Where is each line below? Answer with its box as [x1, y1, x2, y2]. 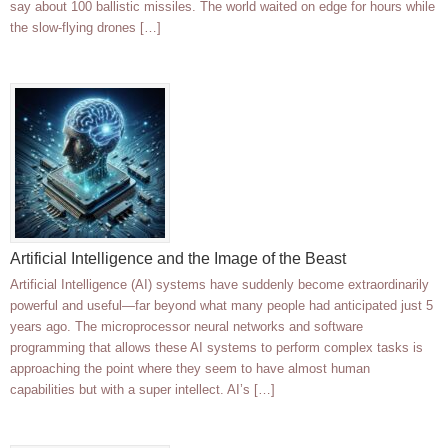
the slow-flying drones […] [10, 20, 161, 36]
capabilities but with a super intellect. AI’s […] [10, 382, 275, 398]
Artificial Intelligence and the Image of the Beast [10, 250, 346, 268]
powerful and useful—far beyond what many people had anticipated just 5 [10, 298, 433, 314]
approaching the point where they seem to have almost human [10, 361, 370, 377]
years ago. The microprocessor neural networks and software [10, 319, 363, 335]
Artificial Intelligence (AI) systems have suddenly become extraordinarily [10, 277, 429, 293]
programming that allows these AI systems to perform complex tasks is [10, 340, 423, 356]
